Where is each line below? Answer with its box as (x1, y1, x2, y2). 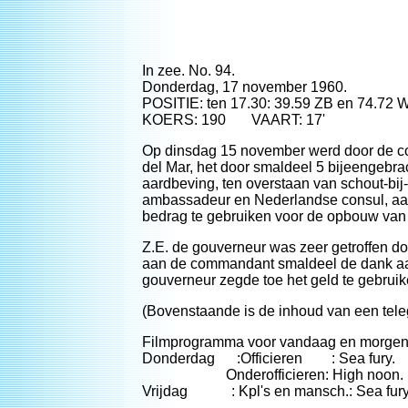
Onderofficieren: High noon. (142, 367, 403, 382)
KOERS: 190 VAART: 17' (142, 112, 325, 127)
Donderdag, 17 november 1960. (142, 79, 347, 95)
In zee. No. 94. (142, 63, 235, 78)
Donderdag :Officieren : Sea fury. (142, 351, 395, 366)
